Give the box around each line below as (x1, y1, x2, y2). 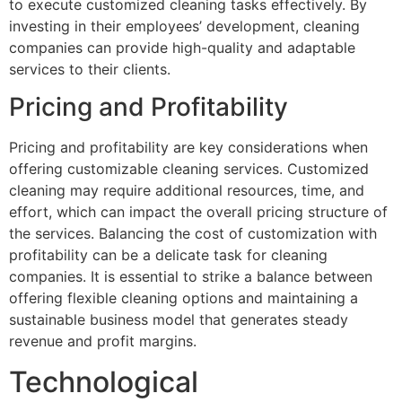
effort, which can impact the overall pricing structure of (9, 203, 388, 222)
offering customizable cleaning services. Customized (9, 160, 369, 179)
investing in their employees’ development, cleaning (9, 16, 360, 35)
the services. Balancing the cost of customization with (9, 224, 377, 243)
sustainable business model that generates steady (9, 310, 348, 329)
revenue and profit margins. (9, 332, 197, 351)
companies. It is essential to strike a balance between (9, 267, 372, 286)
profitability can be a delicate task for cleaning (9, 246, 328, 265)
